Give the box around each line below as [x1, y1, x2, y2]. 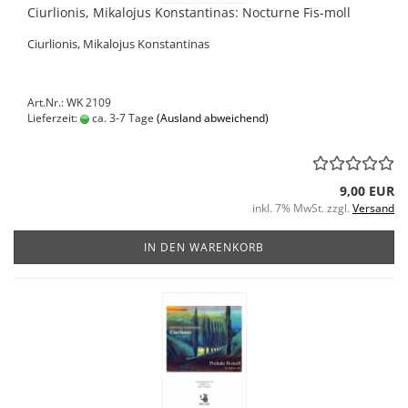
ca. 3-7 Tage [89, 110, 154, 126]
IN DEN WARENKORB [144, 240, 264, 255]
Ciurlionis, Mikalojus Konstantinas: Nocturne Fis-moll [27, 4, 351, 21]
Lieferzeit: [27, 110, 80, 126]
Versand [352, 200, 394, 216]
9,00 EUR [340, 182, 394, 199]
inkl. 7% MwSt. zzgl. [252, 200, 352, 216]
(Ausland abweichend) [157, 110, 269, 126]
